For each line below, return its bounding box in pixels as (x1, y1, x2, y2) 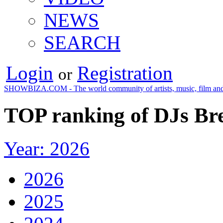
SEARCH (44, 31, 120, 53)
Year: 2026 (4, 137, 90, 159)
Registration (77, 62, 173, 84)
